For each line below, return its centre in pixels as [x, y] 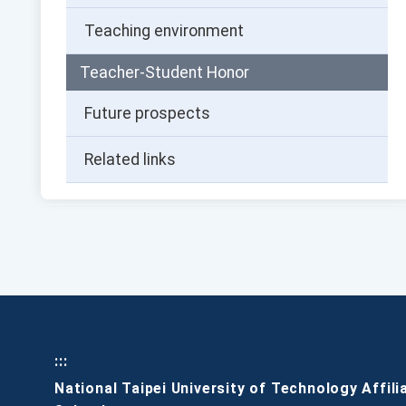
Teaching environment [164, 31]
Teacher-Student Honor [165, 73]
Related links [130, 160]
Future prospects [148, 114]
